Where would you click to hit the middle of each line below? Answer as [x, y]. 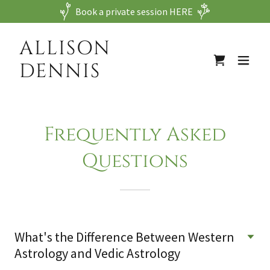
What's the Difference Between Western [124, 237]
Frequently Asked [135, 135]
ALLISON [65, 49]
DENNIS [60, 71]
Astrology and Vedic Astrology [97, 253]
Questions [135, 161]
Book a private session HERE [134, 11]
